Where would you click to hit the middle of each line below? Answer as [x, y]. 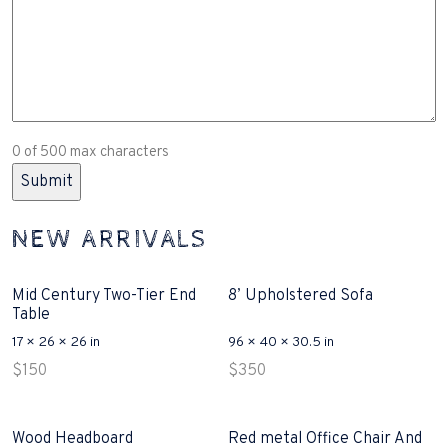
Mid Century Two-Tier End [104, 296]
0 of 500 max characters [90, 153]
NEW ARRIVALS [110, 240]
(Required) [44, 49]
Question [44, 26]
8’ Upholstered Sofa [300, 296]
